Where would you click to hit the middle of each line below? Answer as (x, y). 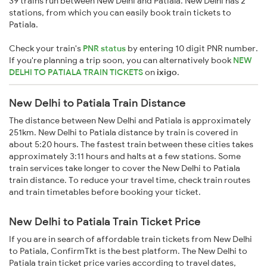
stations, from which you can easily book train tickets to (120, 13)
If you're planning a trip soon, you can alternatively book (121, 60)
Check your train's (46, 49)
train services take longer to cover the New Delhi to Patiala (125, 168)
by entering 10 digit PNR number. (192, 49)
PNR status (104, 49)
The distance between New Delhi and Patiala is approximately (130, 121)
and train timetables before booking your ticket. (105, 192)
